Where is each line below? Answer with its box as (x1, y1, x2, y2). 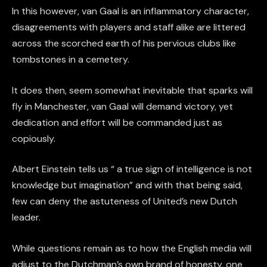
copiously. (12, 132, 55, 145)
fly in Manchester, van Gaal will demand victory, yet (12, 100, 233, 113)
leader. (12, 211, 41, 224)
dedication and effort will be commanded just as (12, 116, 222, 129)
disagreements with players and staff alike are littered (12, 21, 246, 34)
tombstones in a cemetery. (12, 53, 129, 66)
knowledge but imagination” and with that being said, (12, 179, 243, 192)
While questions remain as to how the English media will (12, 241, 252, 254)
